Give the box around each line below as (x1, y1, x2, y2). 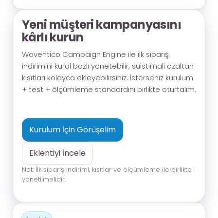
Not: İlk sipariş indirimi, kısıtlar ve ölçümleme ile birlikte (22, 164, 192, 174)
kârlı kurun (22, 29, 84, 45)
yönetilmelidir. (22, 174, 66, 184)
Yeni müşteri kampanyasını (22, 17, 181, 33)
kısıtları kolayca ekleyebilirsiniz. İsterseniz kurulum (22, 73, 193, 83)
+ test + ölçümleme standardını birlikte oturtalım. (22, 84, 196, 94)
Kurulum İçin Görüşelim (29, 124, 116, 135)
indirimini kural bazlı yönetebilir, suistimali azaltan (22, 61, 194, 71)
